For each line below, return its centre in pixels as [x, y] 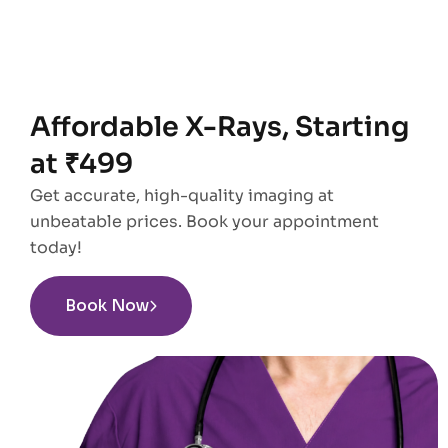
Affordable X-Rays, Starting [219, 126]
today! [56, 247]
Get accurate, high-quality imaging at [182, 195]
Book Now [107, 305]
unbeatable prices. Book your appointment [204, 221]
